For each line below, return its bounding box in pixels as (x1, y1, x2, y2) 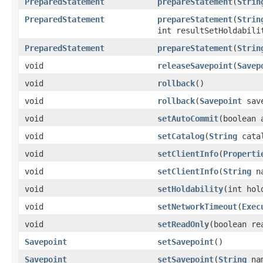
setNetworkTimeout (157, 201, 237, 211)
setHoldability (157, 184, 223, 194)
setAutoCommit (157, 113, 218, 123)
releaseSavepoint (157, 60, 232, 70)
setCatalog (157, 131, 204, 141)
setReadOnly (157, 219, 209, 229)
